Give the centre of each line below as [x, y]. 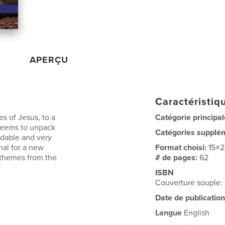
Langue [169, 213]
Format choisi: [182, 147]
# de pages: [178, 157]
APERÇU [49, 60]
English [196, 213]
